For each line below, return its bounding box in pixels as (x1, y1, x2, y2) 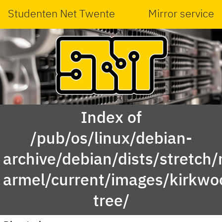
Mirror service (148, 8, 214, 20)
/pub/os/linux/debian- (30, 131, 192, 147)
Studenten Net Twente (8, 8, 115, 20)
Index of (80, 110, 142, 126)
